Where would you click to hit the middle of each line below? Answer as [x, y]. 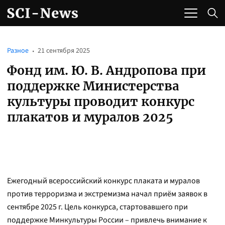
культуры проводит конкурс [101, 102]
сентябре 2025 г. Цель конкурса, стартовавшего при [97, 207]
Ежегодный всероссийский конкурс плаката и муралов [103, 181]
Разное [18, 51]
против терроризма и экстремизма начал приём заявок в [107, 194]
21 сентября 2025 [64, 51]
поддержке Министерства [93, 86]
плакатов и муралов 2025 [90, 117]
